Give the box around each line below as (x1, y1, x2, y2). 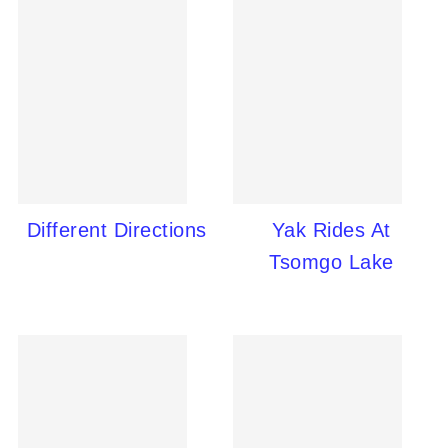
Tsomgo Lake (269, 251, 394, 273)
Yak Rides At (271, 219, 391, 241)
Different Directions (26, 219, 207, 241)
